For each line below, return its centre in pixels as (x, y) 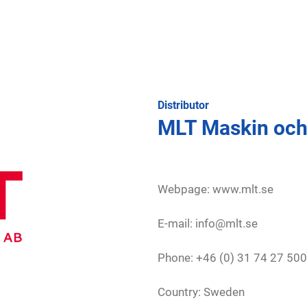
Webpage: (185, 189)
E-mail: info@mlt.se (208, 223)
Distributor (183, 105)
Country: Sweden (201, 292)
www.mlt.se (243, 189)
